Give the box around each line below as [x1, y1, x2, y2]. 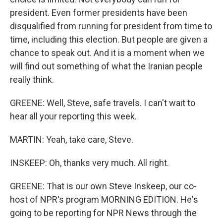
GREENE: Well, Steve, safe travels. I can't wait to [10, 98, 195, 108]
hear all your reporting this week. [10, 111, 137, 121]
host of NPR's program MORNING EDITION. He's [10, 194, 198, 205]
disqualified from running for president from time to [10, 21, 212, 31]
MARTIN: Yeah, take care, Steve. [10, 134, 133, 145]
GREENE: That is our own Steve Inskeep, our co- [10, 181, 197, 191]
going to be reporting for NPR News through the [10, 208, 197, 218]
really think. [10, 74, 54, 85]
